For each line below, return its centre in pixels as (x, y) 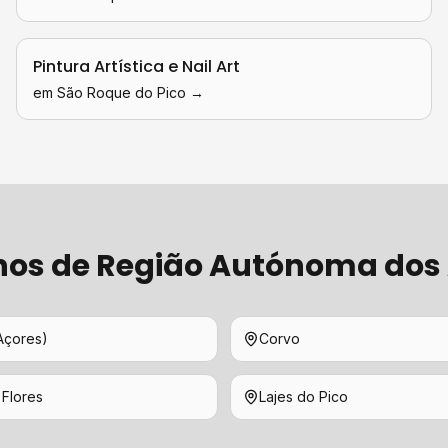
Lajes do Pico (303, 396)
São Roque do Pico (121, 92)
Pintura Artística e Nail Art (136, 66)
